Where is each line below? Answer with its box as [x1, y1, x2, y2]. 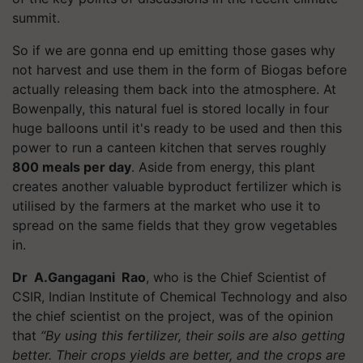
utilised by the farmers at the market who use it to [12, 197, 321, 214]
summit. [12, 9, 60, 26]
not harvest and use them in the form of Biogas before [12, 61, 347, 78]
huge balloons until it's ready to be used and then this [12, 119, 342, 136]
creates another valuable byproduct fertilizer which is [12, 177, 341, 194]
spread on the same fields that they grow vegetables [12, 216, 337, 233]
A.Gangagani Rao [34, 268, 146, 285]
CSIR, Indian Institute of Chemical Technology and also [12, 288, 348, 305]
